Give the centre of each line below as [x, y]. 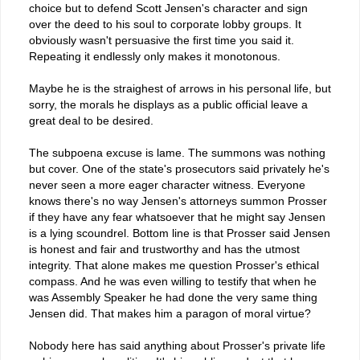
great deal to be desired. [91, 121]
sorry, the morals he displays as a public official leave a [168, 105]
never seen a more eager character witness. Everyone [167, 185]
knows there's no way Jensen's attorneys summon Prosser [178, 201]
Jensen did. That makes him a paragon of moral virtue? [170, 314]
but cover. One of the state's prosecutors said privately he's [179, 169]
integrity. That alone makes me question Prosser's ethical [174, 266]
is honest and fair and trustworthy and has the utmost [164, 250]
